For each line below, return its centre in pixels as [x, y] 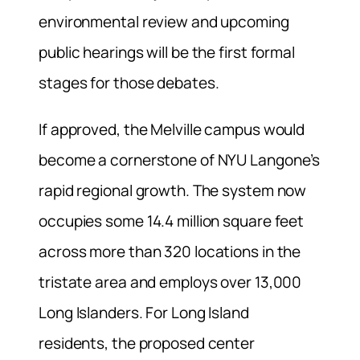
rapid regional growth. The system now [173, 190]
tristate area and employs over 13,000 [170, 282]
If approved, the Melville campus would [172, 129]
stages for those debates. [129, 83]
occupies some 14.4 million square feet [172, 221]
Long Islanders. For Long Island [144, 312]
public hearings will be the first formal [167, 53]
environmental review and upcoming [164, 22]
